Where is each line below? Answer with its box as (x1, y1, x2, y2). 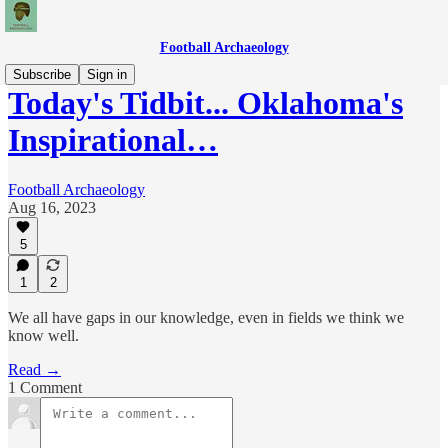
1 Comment (8, 379, 82, 396)
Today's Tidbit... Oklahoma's (8, 85, 403, 122)
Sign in (87, 67, 127, 82)
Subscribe (13, 67, 71, 82)
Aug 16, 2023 (8, 198, 96, 216)
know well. (8, 327, 79, 344)
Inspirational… (8, 122, 218, 159)
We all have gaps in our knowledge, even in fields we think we (8, 309, 404, 326)
